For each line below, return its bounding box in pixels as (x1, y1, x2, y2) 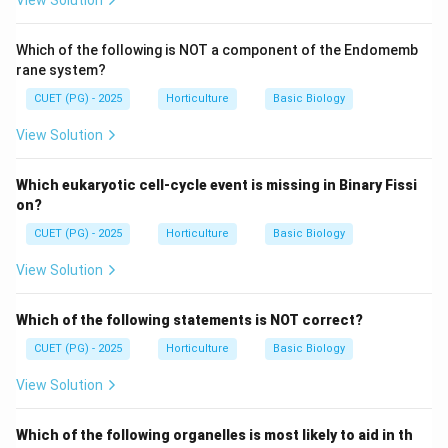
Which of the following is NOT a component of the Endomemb (16, 42, 418, 58)
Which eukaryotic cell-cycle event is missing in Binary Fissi (16, 177, 417, 193)
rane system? (16, 62, 106, 78)
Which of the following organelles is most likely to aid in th (16, 427, 413, 443)
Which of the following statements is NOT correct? (16, 312, 363, 328)
